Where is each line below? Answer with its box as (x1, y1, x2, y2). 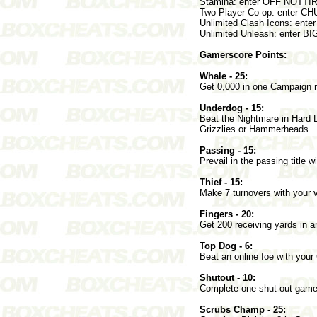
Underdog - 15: (200, 102, 264, 113)
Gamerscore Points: (200, 49, 287, 60)
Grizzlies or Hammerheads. (200, 123, 311, 134)
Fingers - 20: (200, 208, 254, 219)
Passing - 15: (200, 144, 256, 156)
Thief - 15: (200, 176, 243, 188)
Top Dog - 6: (200, 240, 253, 251)
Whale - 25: (200, 70, 248, 81)
